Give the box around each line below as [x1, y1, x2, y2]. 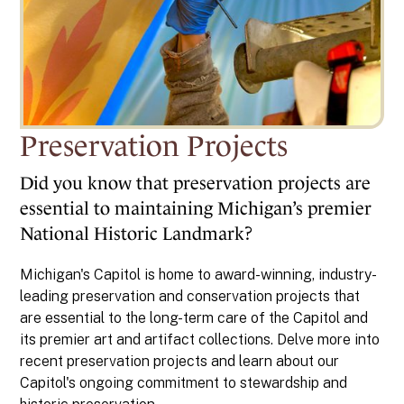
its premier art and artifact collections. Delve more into [20, 331, 381, 349]
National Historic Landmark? [20, 224, 253, 244]
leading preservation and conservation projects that [20, 288, 361, 306]
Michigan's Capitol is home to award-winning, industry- [20, 266, 378, 284]
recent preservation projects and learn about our [20, 353, 340, 371]
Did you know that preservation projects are [20, 173, 372, 194]
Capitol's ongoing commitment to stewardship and [20, 374, 348, 392]
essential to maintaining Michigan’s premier [20, 198, 372, 219]
